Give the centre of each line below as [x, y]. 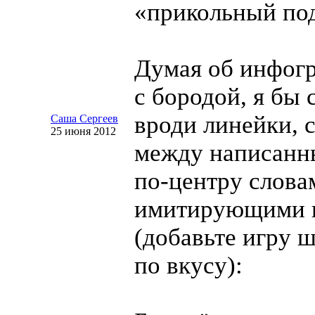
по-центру [188, 181]
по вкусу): [188, 265]
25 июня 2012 [83, 131]
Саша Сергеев [84, 118]
